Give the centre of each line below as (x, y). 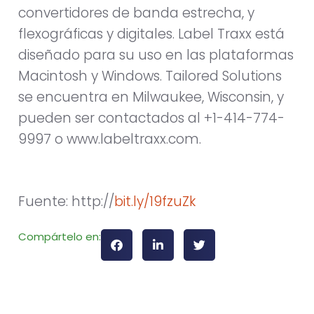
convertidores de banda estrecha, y (136, 13)
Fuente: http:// (66, 201)
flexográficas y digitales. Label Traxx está (151, 34)
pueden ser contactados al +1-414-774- (151, 118)
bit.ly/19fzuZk (155, 201)
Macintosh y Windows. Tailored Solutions (150, 76)
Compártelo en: (60, 237)
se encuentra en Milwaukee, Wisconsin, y (151, 97)
